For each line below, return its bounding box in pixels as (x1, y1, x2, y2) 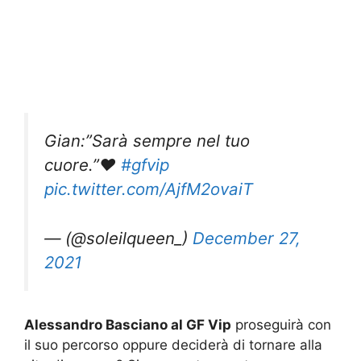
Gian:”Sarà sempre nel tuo (44, 131, 250, 151)
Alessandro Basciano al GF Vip (24, 317, 231, 334)
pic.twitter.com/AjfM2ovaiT (44, 179, 253, 200)
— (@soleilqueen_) (44, 227, 193, 248)
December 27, (193, 227, 301, 248)
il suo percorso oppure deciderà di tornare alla (24, 337, 322, 354)
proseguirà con (231, 317, 331, 334)
